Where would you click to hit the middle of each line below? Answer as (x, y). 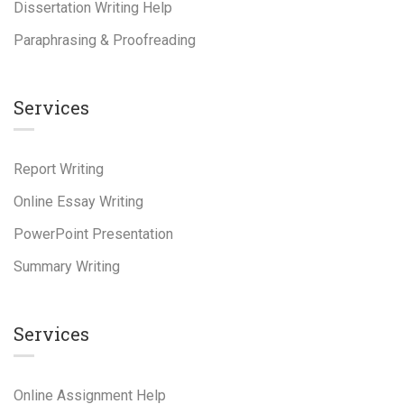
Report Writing (59, 169)
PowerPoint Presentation (93, 234)
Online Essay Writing (78, 202)
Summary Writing (67, 266)
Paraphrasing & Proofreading (105, 40)
